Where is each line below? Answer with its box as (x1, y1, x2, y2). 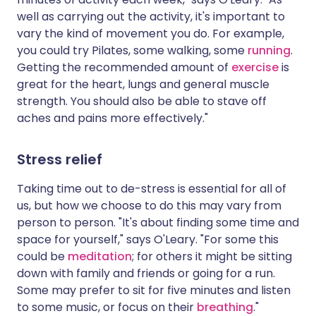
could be (17, 248, 68, 265)
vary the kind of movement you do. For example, (17, 25, 284, 42)
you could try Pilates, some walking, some (17, 42, 248, 59)
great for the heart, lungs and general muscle (17, 76, 269, 92)
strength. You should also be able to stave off (17, 93, 267, 109)
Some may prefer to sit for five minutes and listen (17, 282, 291, 298)
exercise (231, 59, 279, 75)
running (248, 42, 291, 59)
